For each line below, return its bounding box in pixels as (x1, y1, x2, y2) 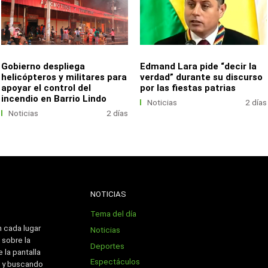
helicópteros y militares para (1, 71, 127, 83)
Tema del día (90, 209, 137, 219)
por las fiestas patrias (140, 82, 236, 93)
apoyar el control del (1, 82, 92, 93)
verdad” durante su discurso (140, 71, 263, 83)
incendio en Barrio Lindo (1, 93, 107, 104)
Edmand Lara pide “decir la (140, 60, 257, 72)
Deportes (90, 241, 125, 251)
